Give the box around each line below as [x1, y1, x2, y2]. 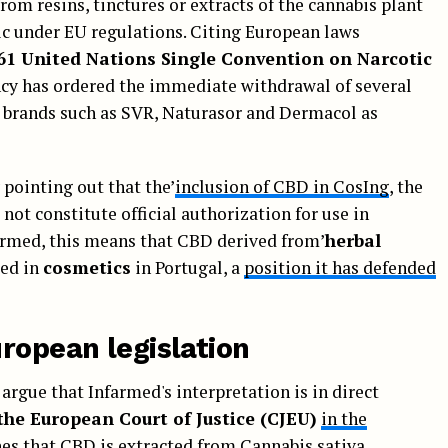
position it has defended [244, 255, 436, 279]
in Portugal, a [131, 255, 244, 279]
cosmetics [43, 255, 131, 279]
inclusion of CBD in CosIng [175, 174, 389, 198]
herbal [325, 228, 381, 252]
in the [321, 406, 367, 430]
